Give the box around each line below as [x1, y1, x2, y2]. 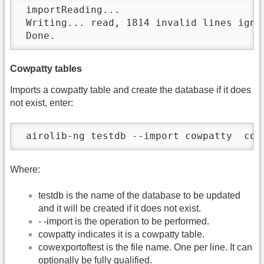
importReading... [20, 4, 120, 16]
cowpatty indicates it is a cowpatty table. [38, 229, 204, 240]
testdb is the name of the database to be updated [38, 190, 240, 201]
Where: [10, 164, 40, 175]
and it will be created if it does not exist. [38, 203, 201, 214]
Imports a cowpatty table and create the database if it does [10, 84, 251, 95]
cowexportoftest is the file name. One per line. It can [38, 242, 252, 253]
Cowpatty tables [10, 63, 82, 74]
